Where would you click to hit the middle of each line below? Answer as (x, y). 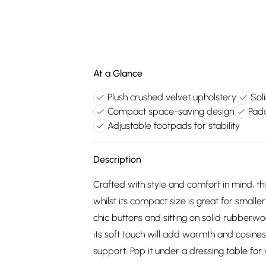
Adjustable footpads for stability (174, 126)
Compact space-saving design (171, 111)
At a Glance (118, 73)
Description (117, 159)
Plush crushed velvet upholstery (172, 97)
